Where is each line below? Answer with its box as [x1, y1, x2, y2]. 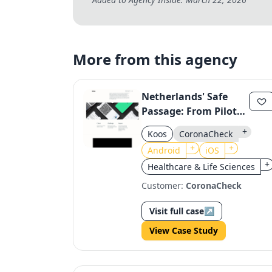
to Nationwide [141, 119, 211, 132]
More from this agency [73, 49, 237, 69]
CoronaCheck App [141, 134, 227, 147]
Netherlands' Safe [141, 90, 228, 103]
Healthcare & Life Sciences [148, 161, 255, 172]
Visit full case [149, 205, 204, 217]
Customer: [141, 180, 186, 191]
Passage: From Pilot [141, 104, 237, 118]
